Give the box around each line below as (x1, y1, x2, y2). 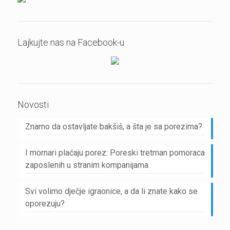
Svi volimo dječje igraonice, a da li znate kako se (25, 186, 198, 196)
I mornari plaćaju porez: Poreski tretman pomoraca (25, 148, 205, 158)
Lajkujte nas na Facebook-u (17, 37, 124, 48)
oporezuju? (25, 199, 65, 208)
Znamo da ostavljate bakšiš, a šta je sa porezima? (25, 122, 202, 131)
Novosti (17, 99, 49, 110)
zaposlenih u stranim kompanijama (25, 160, 148, 170)
